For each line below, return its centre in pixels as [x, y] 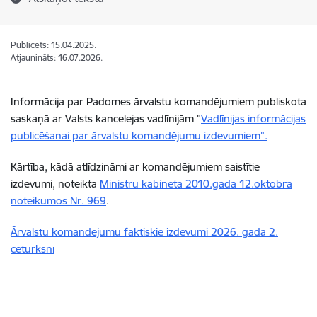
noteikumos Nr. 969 [58, 201]
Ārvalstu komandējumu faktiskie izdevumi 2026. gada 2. [144, 232]
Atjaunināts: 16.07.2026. [57, 58]
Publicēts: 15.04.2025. [53, 45]
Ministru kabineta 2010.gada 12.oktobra [196, 184]
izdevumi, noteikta [55, 184]
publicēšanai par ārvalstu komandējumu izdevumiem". [139, 136]
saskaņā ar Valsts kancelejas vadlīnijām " [106, 119]
